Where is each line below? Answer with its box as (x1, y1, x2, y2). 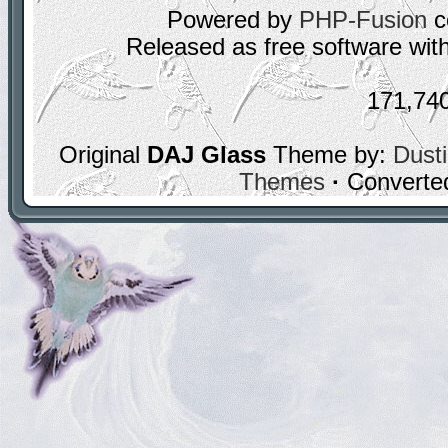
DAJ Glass (146, 142, 266, 168)
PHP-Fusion (298, 7, 427, 33)
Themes (239, 169, 325, 195)
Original (58, 142, 147, 168)
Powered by (166, 7, 299, 33)
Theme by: (265, 142, 393, 168)
